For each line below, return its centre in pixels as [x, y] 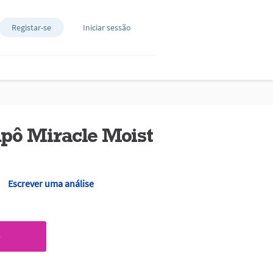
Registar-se [31, 27]
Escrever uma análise [51, 183]
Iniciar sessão [107, 27]
